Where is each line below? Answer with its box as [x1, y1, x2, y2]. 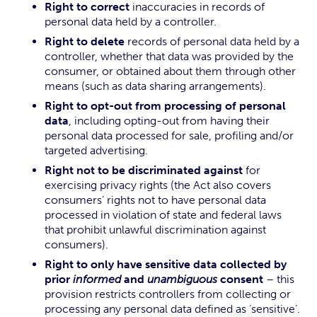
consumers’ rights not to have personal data [45, 193, 266, 207]
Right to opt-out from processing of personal [45, 99, 286, 113]
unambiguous [147, 272, 217, 286]
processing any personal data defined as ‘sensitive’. [45, 302, 300, 316]
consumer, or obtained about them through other [45, 64, 296, 78]
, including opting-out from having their [69, 114, 270, 127]
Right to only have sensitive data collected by [45, 258, 287, 271]
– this [263, 272, 294, 286]
